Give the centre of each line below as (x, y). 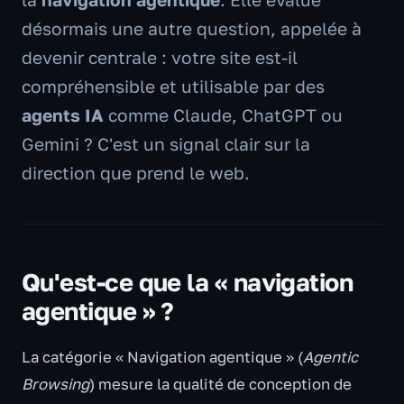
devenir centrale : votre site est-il (160, 57)
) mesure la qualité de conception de (220, 384)
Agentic (331, 357)
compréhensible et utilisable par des (173, 86)
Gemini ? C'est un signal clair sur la (166, 144)
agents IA (63, 115)
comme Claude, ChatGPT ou (223, 115)
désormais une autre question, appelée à (192, 28)
